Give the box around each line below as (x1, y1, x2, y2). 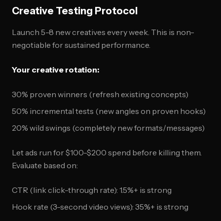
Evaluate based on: (12, 160, 78, 170)
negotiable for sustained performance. (12, 40, 150, 50)
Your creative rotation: (12, 65, 99, 74)
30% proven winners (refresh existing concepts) (12, 89, 188, 99)
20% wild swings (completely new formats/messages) (12, 123, 205, 133)
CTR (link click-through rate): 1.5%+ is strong (12, 185, 172, 195)
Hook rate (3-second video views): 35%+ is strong (12, 202, 188, 212)
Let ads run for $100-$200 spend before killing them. (12, 147, 202, 157)
